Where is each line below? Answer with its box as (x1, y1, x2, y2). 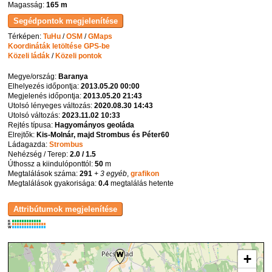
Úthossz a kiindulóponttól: (8, 159, 95, 168)
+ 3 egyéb (92, 169, 127, 178)
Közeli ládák (8, 51, 50, 60)
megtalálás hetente (109, 178, 174, 188)
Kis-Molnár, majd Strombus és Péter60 (36, 130, 170, 139)
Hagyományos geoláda (55, 120, 135, 129)
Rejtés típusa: (8, 120, 55, 129)
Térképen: (8, 32, 44, 41)
